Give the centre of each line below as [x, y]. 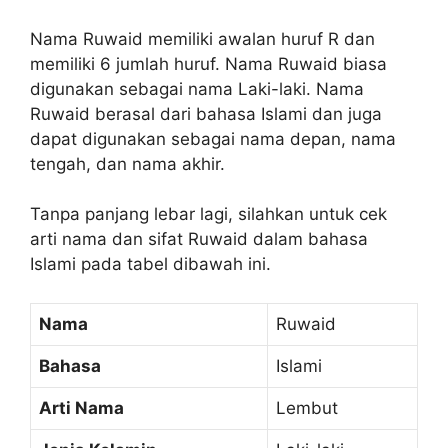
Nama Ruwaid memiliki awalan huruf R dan [202, 38]
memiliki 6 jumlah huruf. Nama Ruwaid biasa [208, 63]
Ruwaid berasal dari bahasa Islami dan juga [206, 113]
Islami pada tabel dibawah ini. [150, 264]
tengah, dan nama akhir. [127, 163]
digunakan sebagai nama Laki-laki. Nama [197, 88]
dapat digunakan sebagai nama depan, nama [213, 138]
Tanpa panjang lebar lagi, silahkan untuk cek [208, 214]
